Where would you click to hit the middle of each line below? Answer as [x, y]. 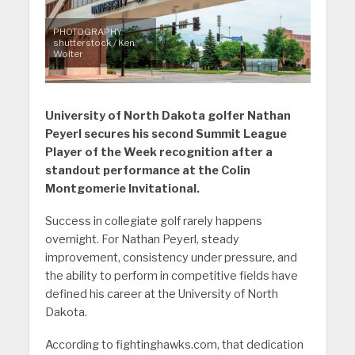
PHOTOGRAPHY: [88, 32]
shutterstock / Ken [94, 43]
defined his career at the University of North [161, 294]
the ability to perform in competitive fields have [171, 276]
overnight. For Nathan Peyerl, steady [142, 240]
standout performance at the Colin [147, 171]
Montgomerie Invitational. [122, 189]
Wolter [68, 54]
